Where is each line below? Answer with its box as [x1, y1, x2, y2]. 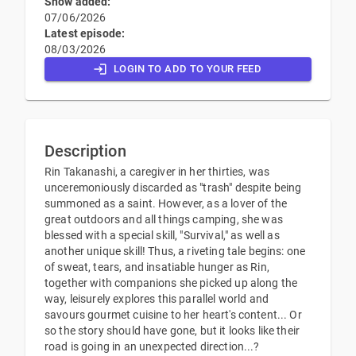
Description [44, 141, 126, 161]
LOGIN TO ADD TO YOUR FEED [113, 62, 262, 75]
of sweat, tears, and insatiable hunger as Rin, [44, 260, 269, 273]
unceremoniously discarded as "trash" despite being [44, 180, 302, 194]
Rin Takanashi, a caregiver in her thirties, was [44, 164, 270, 178]
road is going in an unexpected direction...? [44, 339, 260, 353]
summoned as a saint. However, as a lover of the [44, 196, 288, 210]
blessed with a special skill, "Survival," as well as [44, 228, 280, 242]
